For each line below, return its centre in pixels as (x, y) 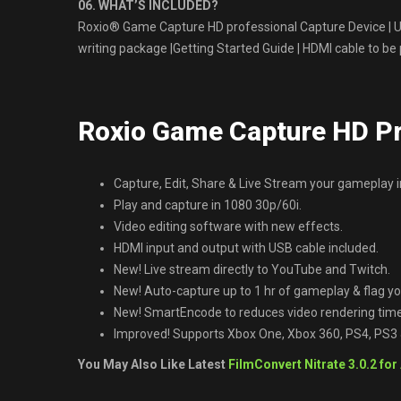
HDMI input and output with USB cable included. (246, 248)
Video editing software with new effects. (228, 226)
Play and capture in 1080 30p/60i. (208, 205)
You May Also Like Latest (153, 364)
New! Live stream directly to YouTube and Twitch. (252, 269)
